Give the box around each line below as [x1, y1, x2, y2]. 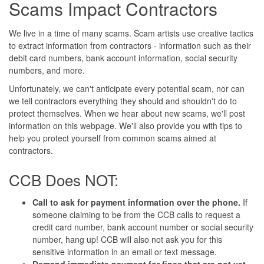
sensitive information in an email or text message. [32, 245, 217, 258]
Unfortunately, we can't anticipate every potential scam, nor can [9, 82, 245, 94]
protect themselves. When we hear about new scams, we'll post [9, 107, 245, 119]
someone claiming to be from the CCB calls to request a [32, 208, 240, 220]
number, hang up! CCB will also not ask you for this [32, 233, 222, 245]
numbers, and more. [9, 64, 87, 76]
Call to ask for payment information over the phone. [32, 196, 243, 208]
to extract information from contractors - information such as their [9, 39, 251, 51]
